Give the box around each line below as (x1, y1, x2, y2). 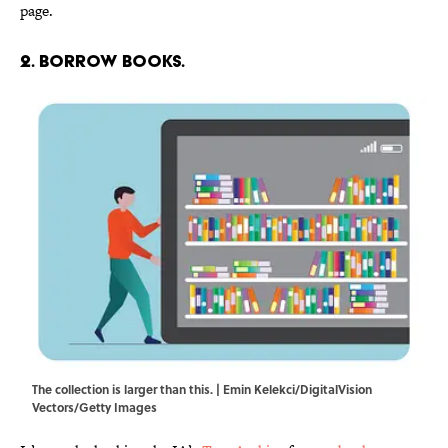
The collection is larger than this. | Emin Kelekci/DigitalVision (32, 380, 372, 399)
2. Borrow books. (20, 50, 185, 72)
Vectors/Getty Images (32, 398, 157, 417)
